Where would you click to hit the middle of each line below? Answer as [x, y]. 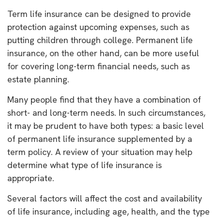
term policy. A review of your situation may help [100, 152]
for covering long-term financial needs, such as [99, 66]
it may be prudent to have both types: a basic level [106, 126]
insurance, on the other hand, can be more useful [103, 53]
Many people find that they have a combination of [104, 100]
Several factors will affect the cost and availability [105, 198]
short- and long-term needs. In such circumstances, [106, 113]
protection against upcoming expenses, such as [98, 27]
